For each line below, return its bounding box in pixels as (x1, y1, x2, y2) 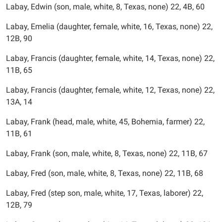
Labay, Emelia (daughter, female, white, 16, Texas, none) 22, (6, 22, 213, 31)
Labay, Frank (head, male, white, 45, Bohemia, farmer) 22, (6, 117, 205, 126)
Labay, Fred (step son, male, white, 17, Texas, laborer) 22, (6, 188, 203, 198)
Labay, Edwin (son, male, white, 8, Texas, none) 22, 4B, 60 (6, 2, 205, 11)
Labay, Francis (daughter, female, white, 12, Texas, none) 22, (6, 85, 215, 95)
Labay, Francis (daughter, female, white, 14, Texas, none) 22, (6, 54, 215, 63)
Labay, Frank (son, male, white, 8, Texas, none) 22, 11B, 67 (6, 149, 208, 158)
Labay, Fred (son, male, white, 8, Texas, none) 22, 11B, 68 (6, 168, 203, 178)
